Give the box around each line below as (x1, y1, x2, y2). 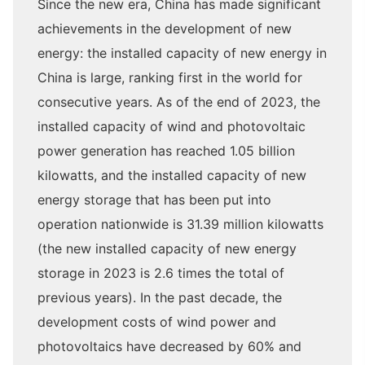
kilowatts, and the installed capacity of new (37, 167, 306, 183)
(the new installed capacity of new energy (37, 240, 297, 257)
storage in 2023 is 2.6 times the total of (37, 265, 284, 281)
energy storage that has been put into (37, 191, 271, 208)
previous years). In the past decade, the (37, 289, 282, 306)
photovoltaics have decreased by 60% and (37, 338, 301, 354)
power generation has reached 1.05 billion (37, 143, 295, 159)
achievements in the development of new (37, 20, 292, 37)
